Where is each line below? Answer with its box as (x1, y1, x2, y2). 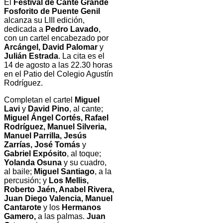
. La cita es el (58, 51, 105, 60)
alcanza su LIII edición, (4, 15, 85, 24)
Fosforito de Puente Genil (4, 6, 100, 15)
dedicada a (4, 24, 45, 33)
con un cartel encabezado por (4, 33, 109, 42)
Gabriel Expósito (4, 149, 67, 158)
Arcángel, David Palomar (4, 42, 98, 51)
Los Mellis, (49, 176, 89, 185)
